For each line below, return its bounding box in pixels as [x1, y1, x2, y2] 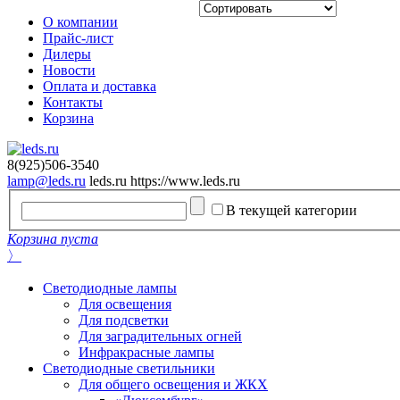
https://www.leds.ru [130, 173, 240, 188]
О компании [43, 14, 118, 29]
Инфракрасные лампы [79, 344, 214, 360]
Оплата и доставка [43, 79, 156, 94]
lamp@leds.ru [7, 173, 86, 188]
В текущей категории [226, 202, 357, 218]
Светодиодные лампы [43, 279, 177, 296]
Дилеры [43, 46, 91, 62]
